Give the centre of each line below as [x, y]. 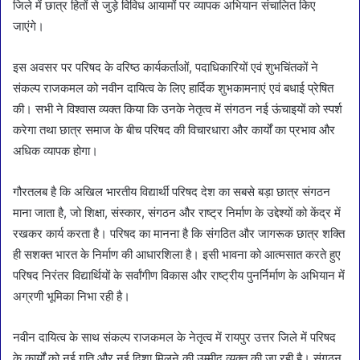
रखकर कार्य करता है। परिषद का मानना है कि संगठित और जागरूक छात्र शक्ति [179, 233]
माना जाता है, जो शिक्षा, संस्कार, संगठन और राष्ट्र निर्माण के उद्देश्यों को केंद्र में [177, 212]
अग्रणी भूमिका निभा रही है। [72, 296]
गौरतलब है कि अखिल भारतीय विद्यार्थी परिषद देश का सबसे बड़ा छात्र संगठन [172, 191]
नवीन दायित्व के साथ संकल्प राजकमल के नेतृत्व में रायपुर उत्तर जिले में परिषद [174, 337]
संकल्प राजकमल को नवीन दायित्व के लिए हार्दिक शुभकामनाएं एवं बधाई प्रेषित [173, 88]
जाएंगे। [29, 26]
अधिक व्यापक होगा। [55, 150]
